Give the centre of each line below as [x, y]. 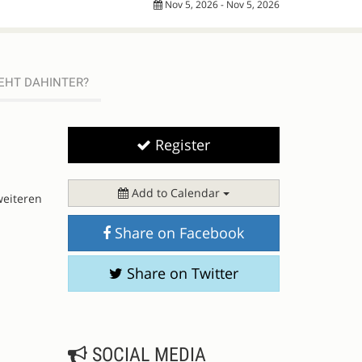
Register [181, 145]
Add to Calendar [175, 193]
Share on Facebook [178, 233]
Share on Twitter [180, 273]
